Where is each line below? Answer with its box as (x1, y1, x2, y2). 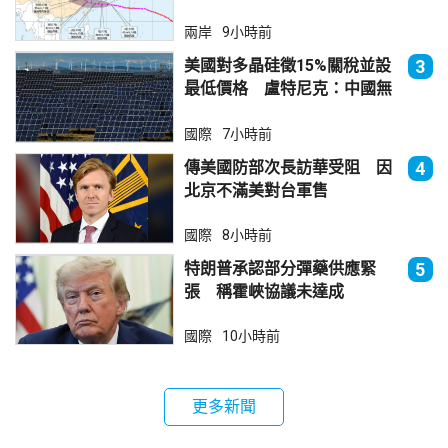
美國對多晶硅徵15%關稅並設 (183, 56, 391, 76)
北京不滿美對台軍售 (183, 180, 328, 200)
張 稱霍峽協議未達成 (183, 281, 344, 301)
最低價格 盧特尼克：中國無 (183, 79, 392, 99)
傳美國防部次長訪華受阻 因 (183, 157, 392, 177)
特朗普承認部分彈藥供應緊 (183, 258, 376, 278)
